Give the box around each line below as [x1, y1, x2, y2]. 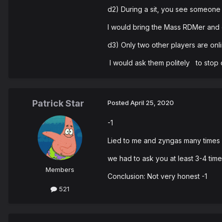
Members [46, 166, 74, 174]
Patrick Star [32, 98, 84, 109]
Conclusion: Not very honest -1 [108, 172, 207, 181]
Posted [108, 99, 130, 107]
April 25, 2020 [130, 99, 174, 107]
